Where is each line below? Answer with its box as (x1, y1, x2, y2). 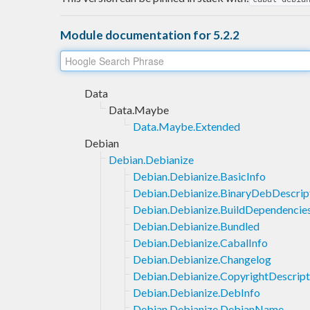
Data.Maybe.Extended (133, 119, 240, 133)
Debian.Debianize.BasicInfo (133, 169, 266, 183)
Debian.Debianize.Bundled (133, 219, 259, 232)
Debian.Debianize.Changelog (133, 252, 271, 266)
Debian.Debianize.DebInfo (133, 285, 260, 299)
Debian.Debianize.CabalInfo (133, 235, 268, 249)
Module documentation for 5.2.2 (60, 27, 239, 42)
